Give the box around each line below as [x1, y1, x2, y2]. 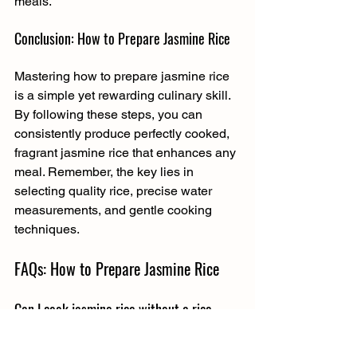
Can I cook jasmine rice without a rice [14, 298, 215, 320]
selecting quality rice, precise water [14, 182, 215, 198]
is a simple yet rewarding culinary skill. [14, 87, 233, 103]
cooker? [14, 316, 57, 337]
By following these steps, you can [14, 106, 206, 122]
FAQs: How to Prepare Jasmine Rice [14, 256, 219, 280]
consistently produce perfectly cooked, [14, 125, 233, 141]
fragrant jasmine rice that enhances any [14, 144, 239, 160]
